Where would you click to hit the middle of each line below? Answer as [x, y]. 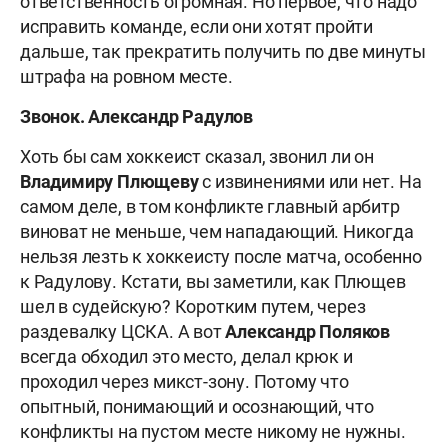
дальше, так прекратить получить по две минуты [223, 52]
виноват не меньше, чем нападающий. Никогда [217, 232]
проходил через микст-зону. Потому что [184, 382]
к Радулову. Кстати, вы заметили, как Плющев [213, 282]
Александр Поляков [308, 332]
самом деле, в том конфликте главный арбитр [210, 207]
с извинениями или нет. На [310, 182]
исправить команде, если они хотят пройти [196, 27]
